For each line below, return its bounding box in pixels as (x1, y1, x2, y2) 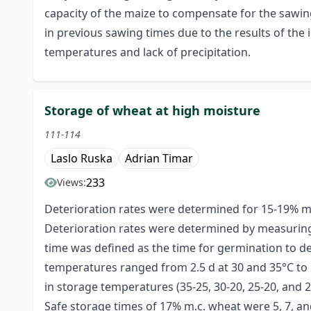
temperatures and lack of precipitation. (44, 44, 251, 60)
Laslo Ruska (51, 151, 112, 167)
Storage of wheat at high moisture (44, 102, 260, 119)
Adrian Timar (125, 151, 193, 167)
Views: (57, 176, 86, 190)
